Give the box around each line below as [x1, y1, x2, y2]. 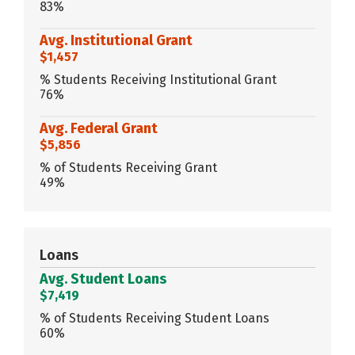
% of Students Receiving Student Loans [40, 310, 269, 326]
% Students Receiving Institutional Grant [40, 71, 277, 87]
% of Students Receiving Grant [40, 159, 217, 175]
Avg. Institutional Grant [40, 31, 193, 49]
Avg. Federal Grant [40, 119, 158, 137]
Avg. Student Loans [40, 269, 166, 288]
